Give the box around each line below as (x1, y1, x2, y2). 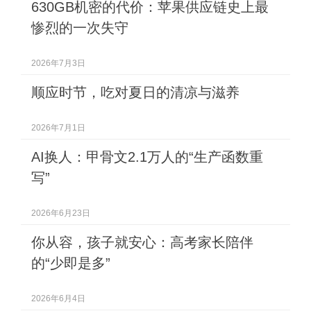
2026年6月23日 (31, 208, 90, 218)
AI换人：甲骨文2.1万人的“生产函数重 (31, 149, 263, 165)
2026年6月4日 (31, 294, 85, 303)
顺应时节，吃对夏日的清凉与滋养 (31, 85, 239, 100)
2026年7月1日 (31, 123, 85, 133)
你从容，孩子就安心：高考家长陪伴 (31, 235, 253, 250)
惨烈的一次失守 (31, 20, 128, 35)
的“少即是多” (31, 255, 110, 271)
